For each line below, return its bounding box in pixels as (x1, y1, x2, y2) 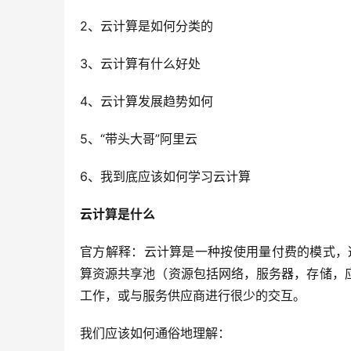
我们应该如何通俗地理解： (80, 325, 230, 341)
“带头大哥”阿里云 (100, 131, 197, 147)
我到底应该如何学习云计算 (100, 168, 251, 184)
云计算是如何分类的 (100, 18, 213, 34)
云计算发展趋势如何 (100, 93, 213, 109)
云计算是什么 (80, 206, 155, 222)
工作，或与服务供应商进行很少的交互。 (80, 288, 306, 303)
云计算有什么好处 (100, 56, 201, 71)
